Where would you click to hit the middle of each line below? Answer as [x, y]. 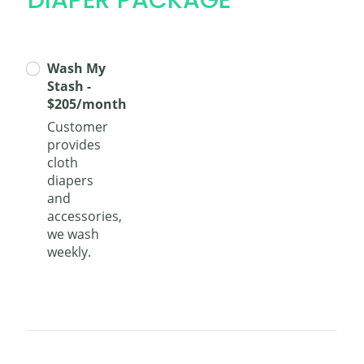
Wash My [76, 68]
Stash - [69, 86]
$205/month [87, 104]
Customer [78, 127]
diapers [70, 181]
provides [74, 145]
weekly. [69, 252]
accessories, [84, 217]
